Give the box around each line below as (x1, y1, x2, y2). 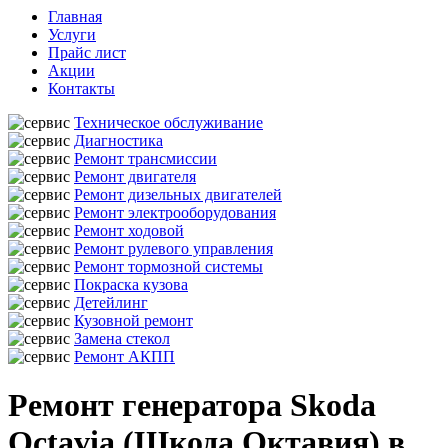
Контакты (48, 80, 115, 97)
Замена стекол (74, 330, 170, 347)
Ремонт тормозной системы (74, 258, 263, 275)
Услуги (48, 26, 96, 43)
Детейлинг (74, 294, 148, 311)
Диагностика (74, 132, 163, 149)
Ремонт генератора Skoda (8, 387, 376, 424)
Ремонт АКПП (74, 348, 175, 365)
